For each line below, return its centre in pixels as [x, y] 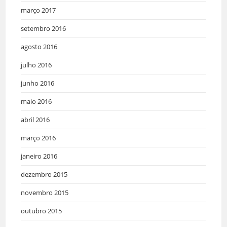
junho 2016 [38, 83]
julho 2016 [36, 65]
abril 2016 [35, 120]
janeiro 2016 [39, 156]
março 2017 [39, 10]
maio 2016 [36, 102]
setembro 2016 [44, 29]
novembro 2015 [45, 193]
